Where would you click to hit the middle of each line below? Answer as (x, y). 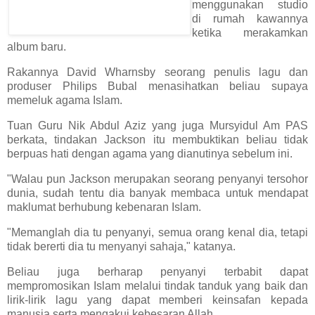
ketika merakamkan (250, 33)
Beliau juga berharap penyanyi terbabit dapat (157, 271)
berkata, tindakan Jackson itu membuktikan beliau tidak (157, 140)
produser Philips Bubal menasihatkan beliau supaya (157, 86)
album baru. (37, 47)
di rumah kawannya (250, 19)
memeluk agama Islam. (65, 101)
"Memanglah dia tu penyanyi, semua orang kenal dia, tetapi (157, 232)
